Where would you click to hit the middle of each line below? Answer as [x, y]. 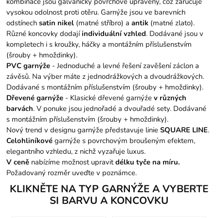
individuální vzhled [114, 33]
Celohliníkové [30, 140]
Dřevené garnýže [35, 98]
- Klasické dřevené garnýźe [109, 98]
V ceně [18, 162]
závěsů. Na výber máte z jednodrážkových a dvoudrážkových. [105, 76]
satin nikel [57, 23]
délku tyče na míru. [147, 162]
